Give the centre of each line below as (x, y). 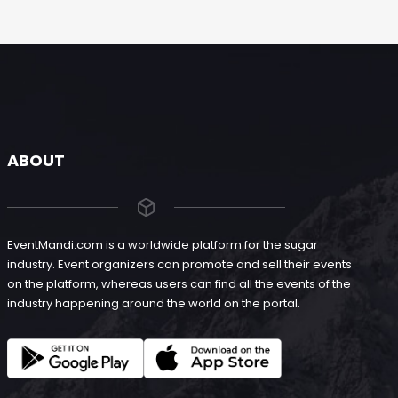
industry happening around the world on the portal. (153, 304)
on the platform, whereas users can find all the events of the (179, 284)
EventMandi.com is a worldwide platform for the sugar (162, 245)
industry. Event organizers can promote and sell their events (179, 265)
